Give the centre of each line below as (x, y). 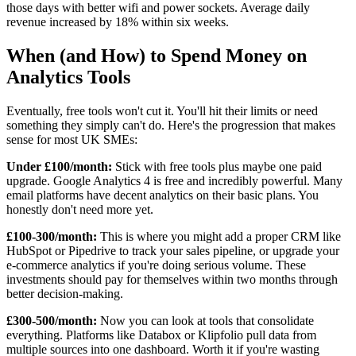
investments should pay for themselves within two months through (172, 279)
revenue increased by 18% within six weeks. (118, 22)
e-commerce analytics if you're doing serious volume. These (156, 265)
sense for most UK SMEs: (72, 139)
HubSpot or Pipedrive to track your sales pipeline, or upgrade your (173, 250)
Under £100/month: (59, 166)
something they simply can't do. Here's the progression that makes (171, 125)
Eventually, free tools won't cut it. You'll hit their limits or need (162, 110)
